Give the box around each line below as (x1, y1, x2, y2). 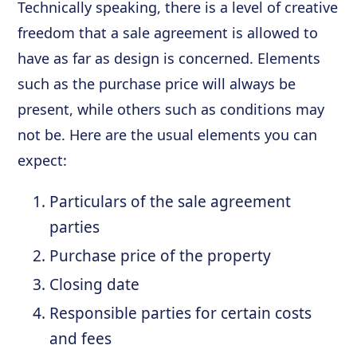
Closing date (49, 273, 140, 295)
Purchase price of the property (49, 245, 272, 266)
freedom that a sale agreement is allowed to (18, 22, 319, 42)
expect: (18, 150, 68, 170)
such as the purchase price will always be (18, 73, 296, 93)
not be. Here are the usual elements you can (18, 124, 318, 144)
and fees (49, 328, 112, 349)
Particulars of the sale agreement (49, 190, 292, 212)
